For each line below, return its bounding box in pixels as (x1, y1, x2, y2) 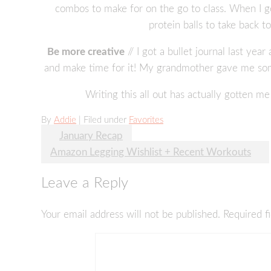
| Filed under (79, 116, 129, 125)
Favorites (129, 116, 163, 125)
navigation (41, 152, 126, 172)
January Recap (59, 131, 123, 142)
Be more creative (47, 47, 125, 57)
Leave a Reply (41, 176, 128, 191)
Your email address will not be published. (41, 209, 220, 220)
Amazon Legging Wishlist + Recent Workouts (50, 147, 251, 158)
